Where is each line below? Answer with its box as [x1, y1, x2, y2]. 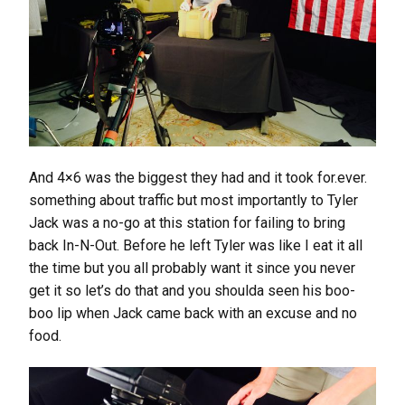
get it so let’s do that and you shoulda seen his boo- [29, 281, 355, 299]
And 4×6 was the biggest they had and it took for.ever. [29, 168, 367, 186]
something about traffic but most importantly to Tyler [29, 191, 358, 209]
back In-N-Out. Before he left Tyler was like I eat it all [29, 236, 363, 254]
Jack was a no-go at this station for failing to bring [29, 213, 345, 231]
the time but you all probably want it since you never [29, 259, 355, 277]
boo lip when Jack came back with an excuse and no [29, 304, 357, 322]
